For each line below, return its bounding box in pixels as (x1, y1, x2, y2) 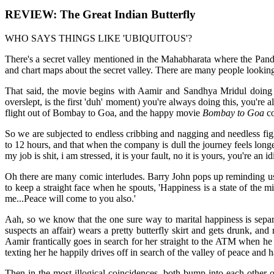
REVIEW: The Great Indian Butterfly (5, 8, 196, 21)
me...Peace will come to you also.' (5, 193, 136, 204)
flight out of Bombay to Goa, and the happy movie (5, 107, 202, 118)
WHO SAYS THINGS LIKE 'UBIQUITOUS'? (5, 32, 192, 43)
